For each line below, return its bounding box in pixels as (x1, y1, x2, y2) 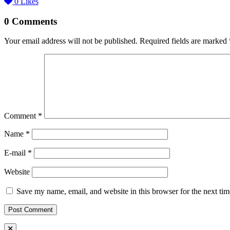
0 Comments (4, 15, 57, 27)
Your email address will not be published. (4, 36, 138, 46)
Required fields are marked (140, 36, 229, 46)
